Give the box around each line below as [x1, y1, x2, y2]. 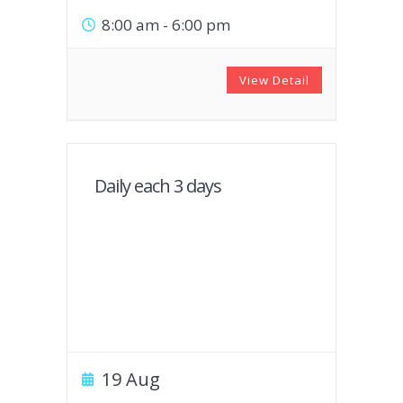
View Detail [239, 72, 309, 88]
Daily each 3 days [94, 174, 221, 198]
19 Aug [102, 367, 160, 391]
